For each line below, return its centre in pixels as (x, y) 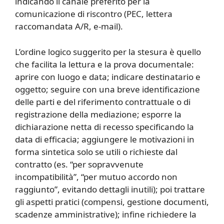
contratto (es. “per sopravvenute (79, 164)
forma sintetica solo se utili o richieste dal (96, 151)
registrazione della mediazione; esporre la (98, 114)
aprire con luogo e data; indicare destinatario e (108, 76)
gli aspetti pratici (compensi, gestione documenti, (112, 201)
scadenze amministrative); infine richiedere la (106, 214)
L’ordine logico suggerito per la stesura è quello (108, 51)
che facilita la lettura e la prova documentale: (104, 64)
